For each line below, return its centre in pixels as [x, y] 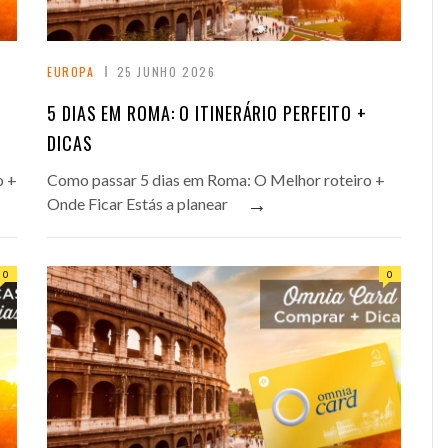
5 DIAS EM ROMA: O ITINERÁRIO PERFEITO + [207, 113]
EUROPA [71, 72]
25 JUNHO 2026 [166, 72]
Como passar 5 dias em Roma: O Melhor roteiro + [216, 180]
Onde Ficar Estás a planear [137, 204]
